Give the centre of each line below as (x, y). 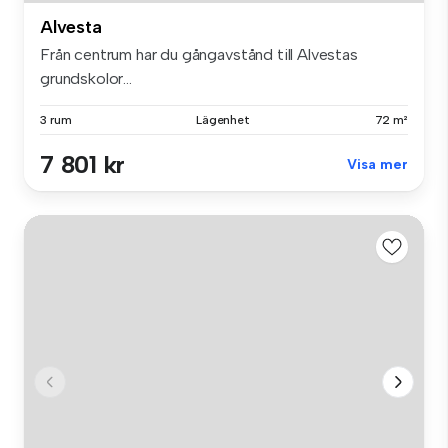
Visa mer (377, 164)
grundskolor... (86, 78)
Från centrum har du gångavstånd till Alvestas (199, 54)
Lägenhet (223, 119)
